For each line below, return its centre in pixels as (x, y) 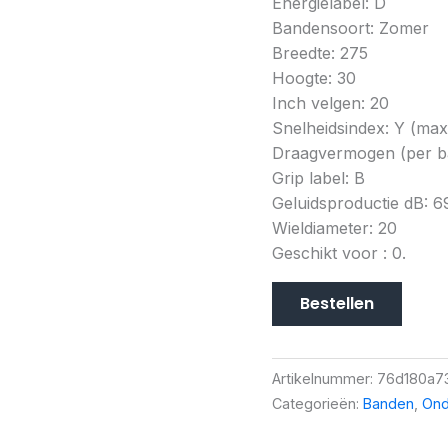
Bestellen (337, 303)
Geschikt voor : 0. (339, 252)
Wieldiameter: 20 (334, 227)
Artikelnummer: (324, 378)
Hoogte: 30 (314, 77)
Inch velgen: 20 (330, 102)
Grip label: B (318, 177)
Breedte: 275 (320, 52)
